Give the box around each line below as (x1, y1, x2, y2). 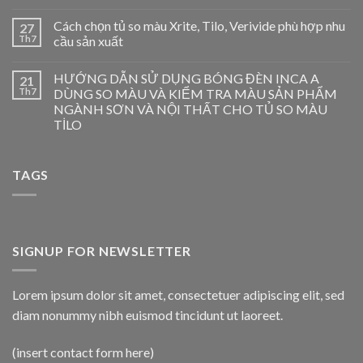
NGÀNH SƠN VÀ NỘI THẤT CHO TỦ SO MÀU (53, 101, 327, 117)
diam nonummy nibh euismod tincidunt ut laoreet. (12, 307, 283, 323)
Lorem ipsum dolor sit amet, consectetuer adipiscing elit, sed (12, 287, 344, 303)
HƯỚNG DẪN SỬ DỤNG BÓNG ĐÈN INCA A (53, 70, 319, 87)
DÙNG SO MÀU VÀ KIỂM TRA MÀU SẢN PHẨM (53, 86, 337, 102)
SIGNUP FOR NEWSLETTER (12, 242, 191, 258)
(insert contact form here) (12, 344, 154, 361)
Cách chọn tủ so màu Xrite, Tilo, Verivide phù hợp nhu (53, 18, 345, 34)
